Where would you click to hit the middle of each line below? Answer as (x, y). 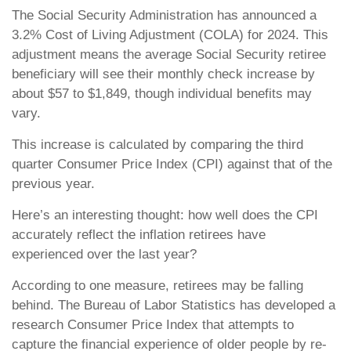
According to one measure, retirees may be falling (157, 286)
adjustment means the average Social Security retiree (169, 54)
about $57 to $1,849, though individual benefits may (162, 94)
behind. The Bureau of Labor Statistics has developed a (174, 305)
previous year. (53, 184)
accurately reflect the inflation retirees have (139, 235)
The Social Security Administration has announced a (164, 15)
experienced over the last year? (104, 254)
